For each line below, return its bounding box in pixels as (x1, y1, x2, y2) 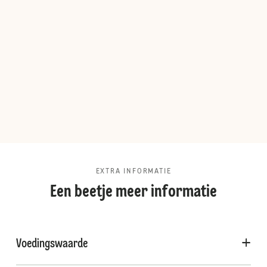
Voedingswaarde (15, 238, 88, 250)
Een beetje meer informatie (50, 184, 217, 201)
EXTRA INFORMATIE (95, 168, 172, 175)
